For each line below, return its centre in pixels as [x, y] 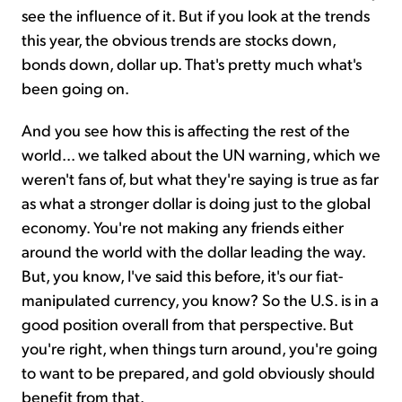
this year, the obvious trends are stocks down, [179, 39]
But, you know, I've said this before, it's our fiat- [182, 275]
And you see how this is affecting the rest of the [186, 129]
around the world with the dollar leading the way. [193, 250]
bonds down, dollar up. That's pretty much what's [192, 63]
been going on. [75, 87]
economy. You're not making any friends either [183, 226]
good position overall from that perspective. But [188, 323]
